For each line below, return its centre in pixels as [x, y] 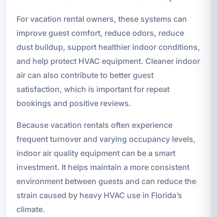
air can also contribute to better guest [85, 75]
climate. [31, 209]
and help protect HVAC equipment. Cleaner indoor [108, 61]
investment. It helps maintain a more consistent [103, 167]
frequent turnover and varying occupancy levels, [106, 139]
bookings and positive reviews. [74, 103]
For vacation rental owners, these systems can [101, 19]
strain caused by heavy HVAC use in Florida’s [99, 195]
